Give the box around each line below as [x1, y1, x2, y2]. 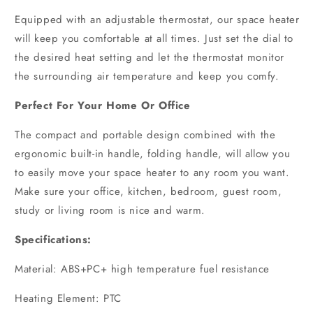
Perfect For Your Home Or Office [15, 97, 191, 113]
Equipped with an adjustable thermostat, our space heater [15, 11, 300, 27]
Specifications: [15, 231, 92, 247]
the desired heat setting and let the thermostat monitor [15, 49, 285, 65]
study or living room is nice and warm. [15, 202, 205, 218]
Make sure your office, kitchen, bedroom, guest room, [15, 183, 282, 199]
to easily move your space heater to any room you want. [15, 164, 290, 180]
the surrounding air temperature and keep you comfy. [15, 68, 279, 84]
